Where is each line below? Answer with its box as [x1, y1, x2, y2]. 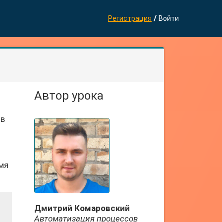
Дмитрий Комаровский [34, 203, 130, 213]
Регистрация [108, 14, 152, 22]
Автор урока [34, 89, 104, 103]
